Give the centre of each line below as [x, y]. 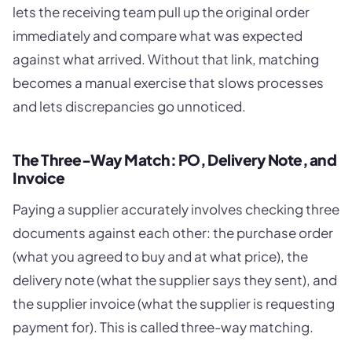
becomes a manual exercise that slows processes [168, 82]
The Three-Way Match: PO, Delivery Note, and [175, 159]
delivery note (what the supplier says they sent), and [175, 280]
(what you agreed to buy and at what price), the [160, 257]
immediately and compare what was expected [158, 35]
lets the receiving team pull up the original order [161, 11]
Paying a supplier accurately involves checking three [176, 209]
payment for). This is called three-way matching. [163, 327]
